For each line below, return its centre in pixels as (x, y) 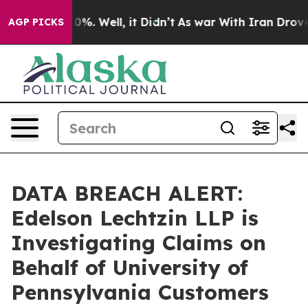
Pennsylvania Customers (140, 292)
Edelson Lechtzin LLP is (135, 218)
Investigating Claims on (139, 243)
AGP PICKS (36, 22)
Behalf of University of (130, 267)
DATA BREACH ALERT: (127, 193)
